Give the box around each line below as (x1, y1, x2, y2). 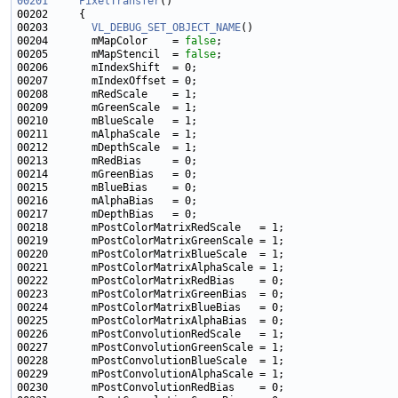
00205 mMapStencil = (17, 48, 185, 61)
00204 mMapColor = (17, 35, 185, 48)
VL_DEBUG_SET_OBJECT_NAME (92, 21, 241, 35)
